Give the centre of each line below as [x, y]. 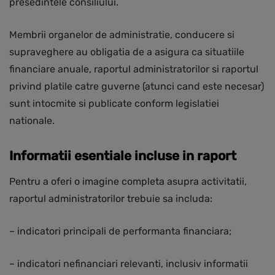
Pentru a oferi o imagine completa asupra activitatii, [128, 182]
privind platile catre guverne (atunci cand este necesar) [137, 87]
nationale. [32, 121]
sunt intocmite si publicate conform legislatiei [114, 104]
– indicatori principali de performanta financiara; [120, 231]
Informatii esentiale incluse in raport [123, 156]
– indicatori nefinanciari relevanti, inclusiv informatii [129, 264]
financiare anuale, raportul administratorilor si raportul [134, 69]
